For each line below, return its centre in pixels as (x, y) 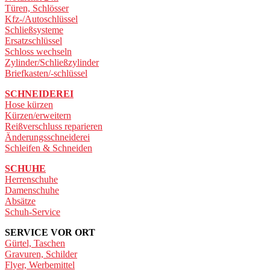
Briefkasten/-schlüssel (46, 74)
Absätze (20, 201)
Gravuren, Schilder (41, 254)
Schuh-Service (33, 212)
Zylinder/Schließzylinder (52, 63)
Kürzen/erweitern (38, 116)
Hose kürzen (29, 105)
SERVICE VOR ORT (50, 233)
